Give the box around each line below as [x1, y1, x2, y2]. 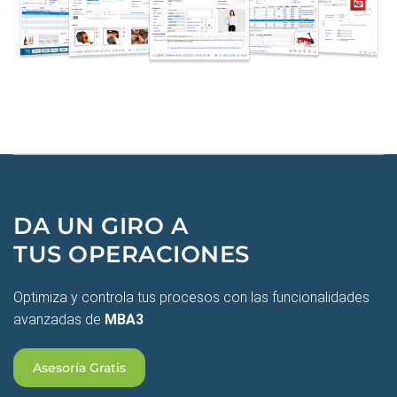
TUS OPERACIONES [13, 240, 250, 269]
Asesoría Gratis [33, 360, 126, 377]
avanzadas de [13, 311, 105, 329]
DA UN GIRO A [13, 212, 189, 241]
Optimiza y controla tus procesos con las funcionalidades [13, 289, 370, 307]
